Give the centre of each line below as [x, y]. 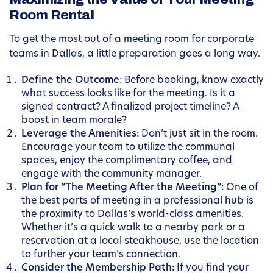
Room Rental [52, 16]
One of [241, 188]
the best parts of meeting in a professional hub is [137, 201]
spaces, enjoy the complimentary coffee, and [127, 161]
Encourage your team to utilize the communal [128, 148]
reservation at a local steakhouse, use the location [140, 242]
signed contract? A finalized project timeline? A [130, 108]
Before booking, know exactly [193, 81]
